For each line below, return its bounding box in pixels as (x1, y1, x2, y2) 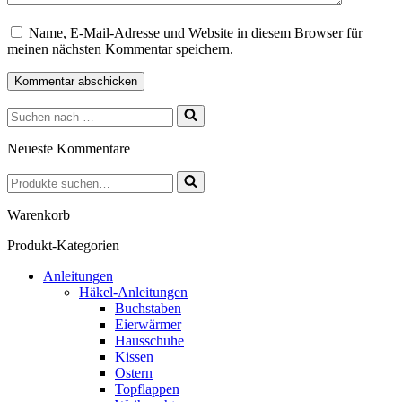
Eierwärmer (115, 317, 181, 333)
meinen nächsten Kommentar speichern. (7, 41, 233, 57)
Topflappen (115, 381, 179, 398)
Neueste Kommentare (7, 141, 130, 157)
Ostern (115, 365, 153, 381)
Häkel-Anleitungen (79, 284, 188, 301)
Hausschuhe (115, 333, 184, 349)
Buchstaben (115, 301, 181, 317)
